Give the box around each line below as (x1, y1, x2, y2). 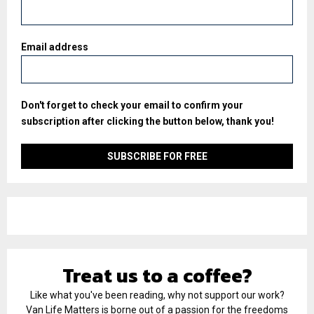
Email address (21, 41, 88, 53)
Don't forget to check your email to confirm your (21, 100, 243, 111)
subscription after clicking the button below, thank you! (21, 116, 274, 128)
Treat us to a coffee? (62, 261, 252, 291)
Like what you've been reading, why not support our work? (29, 289, 285, 301)
